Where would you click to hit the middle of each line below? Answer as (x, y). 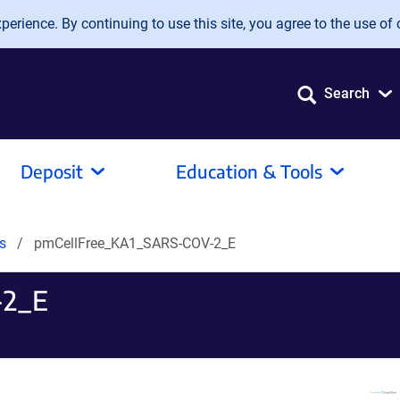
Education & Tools (249, 171)
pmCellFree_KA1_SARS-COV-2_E (135, 243)
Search (347, 93)
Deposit (52, 171)
